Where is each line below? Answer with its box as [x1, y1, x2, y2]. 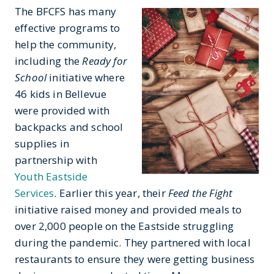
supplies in [15, 136, 69, 150]
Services [15, 186, 54, 200]
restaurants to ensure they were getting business [15, 252, 255, 266]
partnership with [15, 153, 97, 167]
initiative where [46, 70, 125, 84]
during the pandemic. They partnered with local [15, 235, 251, 250]
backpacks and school [15, 120, 124, 134]
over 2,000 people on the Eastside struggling [15, 219, 234, 233]
